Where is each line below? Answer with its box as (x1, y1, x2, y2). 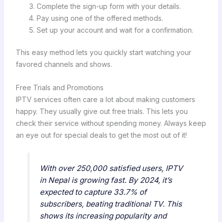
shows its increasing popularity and (39, 211, 166, 221)
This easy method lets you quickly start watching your (15, 48, 191, 57)
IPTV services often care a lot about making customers (15, 95, 195, 104)
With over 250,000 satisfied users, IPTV (39, 163, 183, 173)
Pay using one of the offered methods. (36, 14, 163, 23)
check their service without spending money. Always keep (15, 118, 206, 127)
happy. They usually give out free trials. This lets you (15, 107, 188, 115)
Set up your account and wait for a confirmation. (36, 26, 193, 35)
